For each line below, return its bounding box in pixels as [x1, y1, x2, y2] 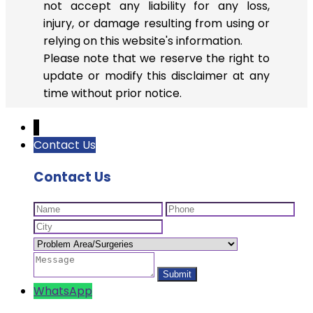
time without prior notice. [43, 85, 182, 101]
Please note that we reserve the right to [43, 50, 270, 66]
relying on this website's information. [43, 32, 242, 49]
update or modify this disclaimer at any [43, 67, 270, 84]
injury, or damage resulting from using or [43, 15, 270, 31]
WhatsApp [34, 283, 92, 300]
